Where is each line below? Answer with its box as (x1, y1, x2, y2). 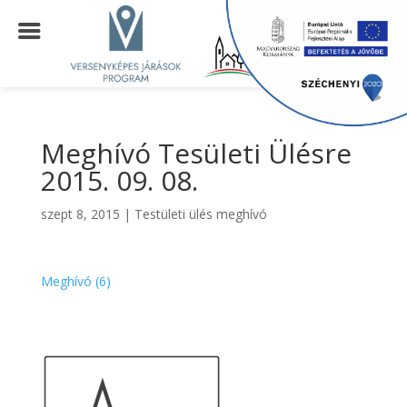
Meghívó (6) (40, 273, 111, 290)
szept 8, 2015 (40, 205, 120, 223)
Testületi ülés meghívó (134, 205, 267, 223)
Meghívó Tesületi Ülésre (40, 134, 352, 172)
